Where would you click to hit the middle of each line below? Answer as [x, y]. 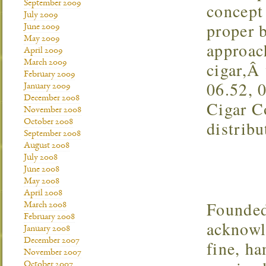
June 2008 [42, 170]
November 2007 [53, 253]
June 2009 [42, 27]
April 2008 [43, 194]
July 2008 [41, 158]
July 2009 [41, 15]
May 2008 [42, 182]
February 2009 [49, 75]
